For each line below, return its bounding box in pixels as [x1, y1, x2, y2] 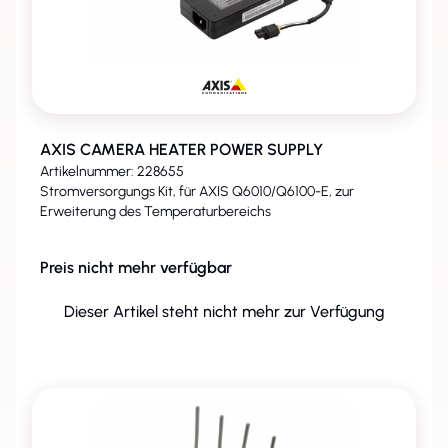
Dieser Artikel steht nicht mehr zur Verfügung [63, 302, 385, 321]
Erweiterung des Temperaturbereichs [40, 203, 271, 220]
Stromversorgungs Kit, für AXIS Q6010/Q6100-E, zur [40, 183, 354, 200]
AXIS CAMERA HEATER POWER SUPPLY [40, 140, 323, 159]
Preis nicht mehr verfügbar [40, 258, 232, 277]
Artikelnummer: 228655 [40, 163, 184, 180]
